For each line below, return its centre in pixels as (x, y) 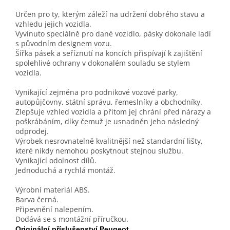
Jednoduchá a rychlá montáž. (65, 170)
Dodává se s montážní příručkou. (72, 219)
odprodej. (32, 131)
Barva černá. (37, 200)
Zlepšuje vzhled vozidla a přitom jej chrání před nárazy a (113, 112)
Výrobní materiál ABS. (53, 190)
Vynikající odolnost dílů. (56, 161)
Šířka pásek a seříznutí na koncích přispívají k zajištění (109, 53)
